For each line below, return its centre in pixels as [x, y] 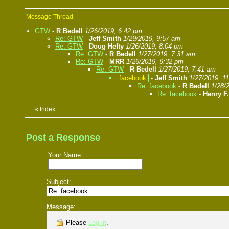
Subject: [59, 182]
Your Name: [65, 155]
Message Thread [50, 17]
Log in [97, 223]
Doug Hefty [106, 47]
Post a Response [63, 138]
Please [76, 223]
